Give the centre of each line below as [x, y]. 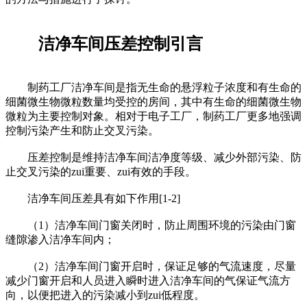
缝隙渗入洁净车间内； [60, 239]
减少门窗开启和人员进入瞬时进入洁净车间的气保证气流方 [148, 280]
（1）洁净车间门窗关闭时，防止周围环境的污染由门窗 [151, 225]
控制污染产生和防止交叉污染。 [82, 130]
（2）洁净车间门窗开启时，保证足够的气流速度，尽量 [151, 266]
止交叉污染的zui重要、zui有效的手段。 [101, 171]
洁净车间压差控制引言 [104, 44]
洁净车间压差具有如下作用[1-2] [93, 198]
